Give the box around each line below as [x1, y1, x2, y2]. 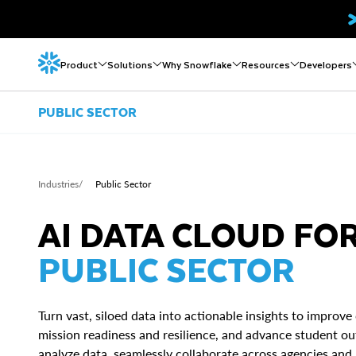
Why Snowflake [162, 56, 232, 72]
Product [60, 56, 98, 72]
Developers [300, 56, 352, 72]
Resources [242, 56, 290, 72]
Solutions [107, 56, 153, 72]
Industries [38, 178, 79, 191]
